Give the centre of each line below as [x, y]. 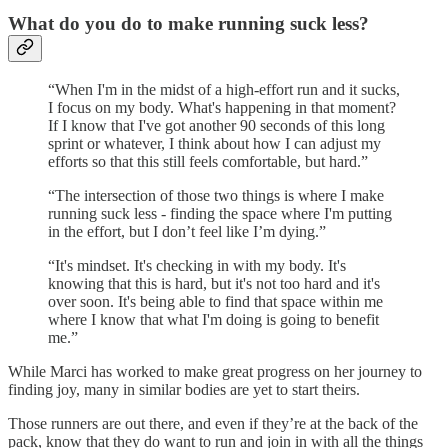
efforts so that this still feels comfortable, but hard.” [208, 161]
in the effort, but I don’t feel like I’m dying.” [187, 231]
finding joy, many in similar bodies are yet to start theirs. [184, 389]
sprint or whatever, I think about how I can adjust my [214, 143]
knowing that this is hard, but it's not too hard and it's [214, 283]
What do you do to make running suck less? [188, 23]
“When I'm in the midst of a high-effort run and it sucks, [224, 89]
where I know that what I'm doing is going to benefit [213, 319]
